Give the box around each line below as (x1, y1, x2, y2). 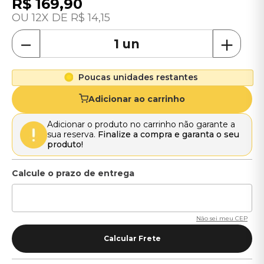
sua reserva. (47, 129, 98, 140)
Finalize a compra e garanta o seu (98, 129, 239, 140)
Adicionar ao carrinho (88, 93, 185, 104)
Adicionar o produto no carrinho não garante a (47, 119, 235, 130)
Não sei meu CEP (196, 214, 247, 222)
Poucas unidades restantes (78, 72, 198, 82)
